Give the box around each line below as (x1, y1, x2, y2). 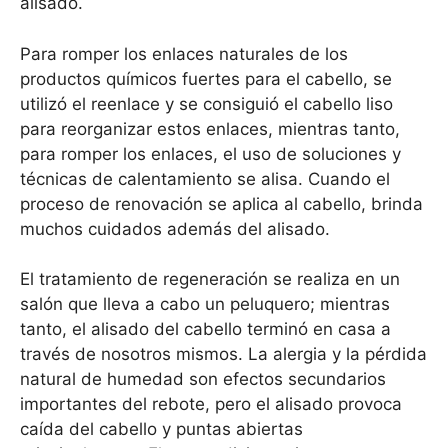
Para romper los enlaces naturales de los (20, 43, 348, 64)
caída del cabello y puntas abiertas (20, 419, 303, 440)
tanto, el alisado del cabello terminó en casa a (20, 319, 391, 340)
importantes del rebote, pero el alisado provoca (20, 394, 402, 415)
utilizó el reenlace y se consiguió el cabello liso (20, 93, 393, 114)
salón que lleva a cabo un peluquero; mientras (20, 294, 390, 315)
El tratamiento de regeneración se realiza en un (20, 269, 400, 290)
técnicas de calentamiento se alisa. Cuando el (20, 168, 390, 189)
